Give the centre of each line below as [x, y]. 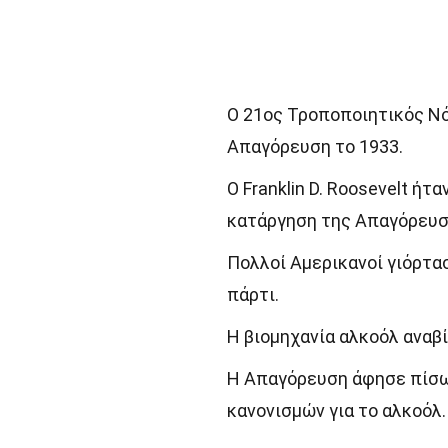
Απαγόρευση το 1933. [315, 146]
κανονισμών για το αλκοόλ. [336, 410]
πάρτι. [253, 294]
